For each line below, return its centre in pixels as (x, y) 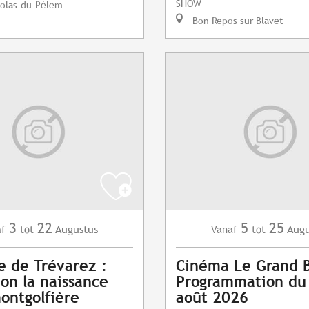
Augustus (77, 230)
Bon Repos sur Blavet (237, 21)
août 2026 (212, 298)
